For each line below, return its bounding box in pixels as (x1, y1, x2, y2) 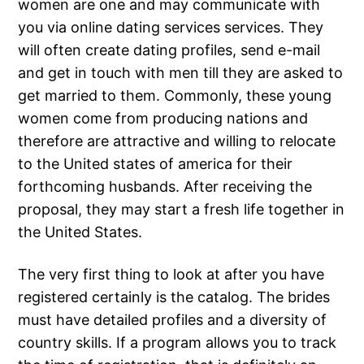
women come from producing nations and (18, 110, 309, 128)
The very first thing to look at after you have (18, 266, 325, 284)
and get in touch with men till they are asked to (18, 64, 344, 82)
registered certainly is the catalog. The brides (18, 288, 331, 306)
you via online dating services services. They (18, 19, 324, 37)
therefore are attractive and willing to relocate (18, 132, 336, 150)
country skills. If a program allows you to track (18, 334, 337, 352)
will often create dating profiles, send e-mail (18, 41, 321, 59)
